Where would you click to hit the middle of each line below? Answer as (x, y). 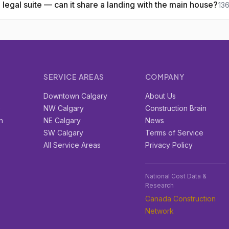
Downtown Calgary (75, 96)
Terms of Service (174, 133)
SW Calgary (63, 133)
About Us (160, 96)
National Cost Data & (176, 176)
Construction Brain (176, 108)
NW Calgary (63, 108)
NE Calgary (62, 120)
